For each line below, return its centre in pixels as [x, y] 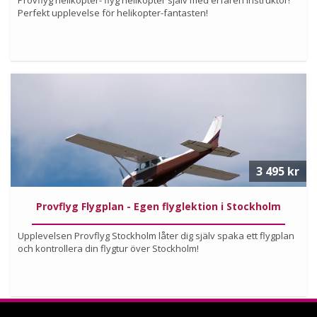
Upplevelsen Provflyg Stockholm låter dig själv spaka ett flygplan [156, 235]
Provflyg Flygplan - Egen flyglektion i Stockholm [158, 206]
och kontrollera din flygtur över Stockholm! [108, 248]
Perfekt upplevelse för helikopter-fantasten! [113, 12]
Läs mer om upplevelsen [158, 94]
